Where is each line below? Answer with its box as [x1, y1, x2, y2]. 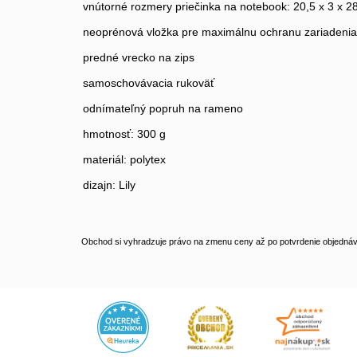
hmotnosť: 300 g [83, 127, 166, 140]
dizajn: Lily [83, 178, 135, 191]
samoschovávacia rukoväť [83, 76, 214, 89]
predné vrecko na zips [83, 51, 194, 64]
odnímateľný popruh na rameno [83, 102, 243, 115]
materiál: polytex [83, 153, 166, 166]
